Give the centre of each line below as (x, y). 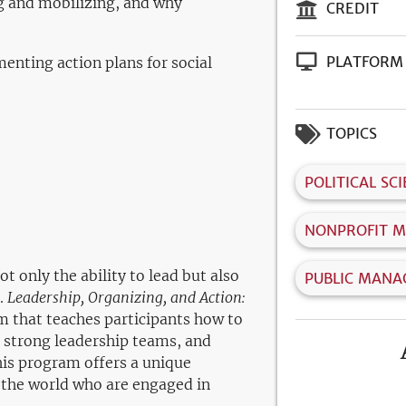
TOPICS (352, 133)
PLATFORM (365, 62)
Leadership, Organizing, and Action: (126, 297)
